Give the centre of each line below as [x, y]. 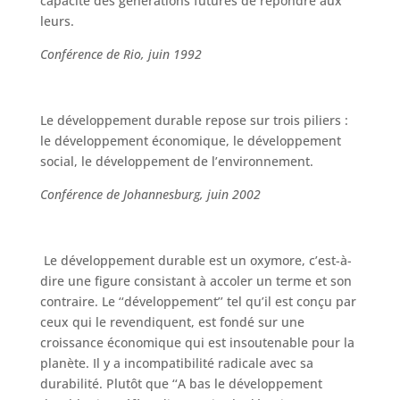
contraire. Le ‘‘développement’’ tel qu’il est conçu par [198, 301]
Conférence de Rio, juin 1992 [121, 54]
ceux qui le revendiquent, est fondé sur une [172, 322]
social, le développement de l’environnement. [176, 161]
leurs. [57, 21]
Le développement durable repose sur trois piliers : [194, 120]
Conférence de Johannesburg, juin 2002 [150, 194]
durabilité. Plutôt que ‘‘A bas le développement [181, 383]
